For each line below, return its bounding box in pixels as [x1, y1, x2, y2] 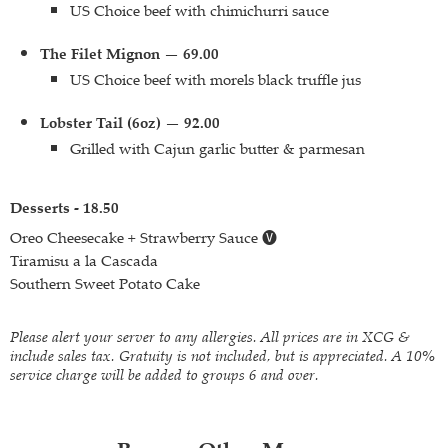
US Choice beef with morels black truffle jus [70, 69, 361, 89]
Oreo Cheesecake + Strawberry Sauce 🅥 [10, 227, 277, 247]
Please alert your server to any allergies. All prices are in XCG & [10, 326, 410, 347]
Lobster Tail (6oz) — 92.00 [40, 112, 220, 133]
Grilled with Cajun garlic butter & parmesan [70, 138, 365, 158]
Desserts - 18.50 [10, 197, 119, 218]
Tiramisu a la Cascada [10, 250, 158, 270]
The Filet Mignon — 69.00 [40, 43, 219, 64]
